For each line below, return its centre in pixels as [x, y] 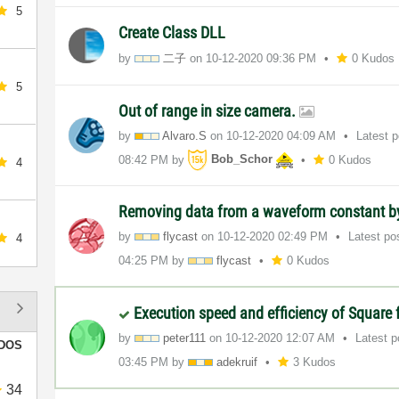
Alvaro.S [185, 135]
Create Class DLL [172, 32]
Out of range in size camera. [209, 110]
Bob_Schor [242, 159]
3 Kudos [315, 362]
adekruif [237, 362]
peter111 [185, 338]
